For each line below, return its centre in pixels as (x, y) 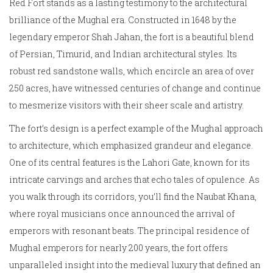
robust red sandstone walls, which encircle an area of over (132, 71)
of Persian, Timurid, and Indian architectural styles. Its (123, 54)
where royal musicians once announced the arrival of (122, 214)
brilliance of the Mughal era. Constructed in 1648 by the (123, 20)
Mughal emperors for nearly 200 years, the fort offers (119, 248)
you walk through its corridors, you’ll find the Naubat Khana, (133, 197)
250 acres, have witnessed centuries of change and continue (135, 88)
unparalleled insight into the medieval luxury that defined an (135, 265)
